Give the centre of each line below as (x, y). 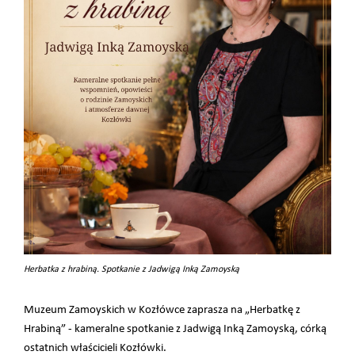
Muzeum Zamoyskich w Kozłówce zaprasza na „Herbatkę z (162, 311)
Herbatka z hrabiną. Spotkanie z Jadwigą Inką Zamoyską (132, 270)
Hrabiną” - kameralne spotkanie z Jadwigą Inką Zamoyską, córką (175, 330)
